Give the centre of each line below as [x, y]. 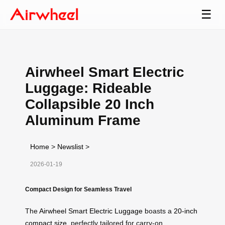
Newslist [70, 146]
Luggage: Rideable [88, 88]
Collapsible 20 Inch [90, 104]
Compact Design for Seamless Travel [78, 189]
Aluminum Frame [83, 120]
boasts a [158, 211]
